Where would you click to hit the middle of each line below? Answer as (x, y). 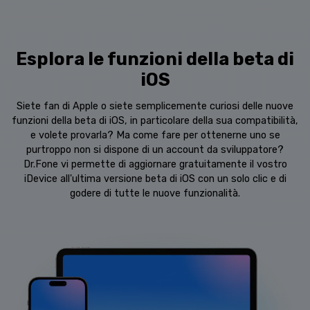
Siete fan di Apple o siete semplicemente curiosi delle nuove (155, 107)
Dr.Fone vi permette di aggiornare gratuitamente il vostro (155, 165)
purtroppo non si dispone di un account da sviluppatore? (155, 150)
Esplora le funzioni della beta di (155, 59)
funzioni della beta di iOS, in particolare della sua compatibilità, (155, 121)
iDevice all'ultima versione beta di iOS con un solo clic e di (155, 179)
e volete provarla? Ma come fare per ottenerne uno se (155, 136)
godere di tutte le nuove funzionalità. (155, 194)
